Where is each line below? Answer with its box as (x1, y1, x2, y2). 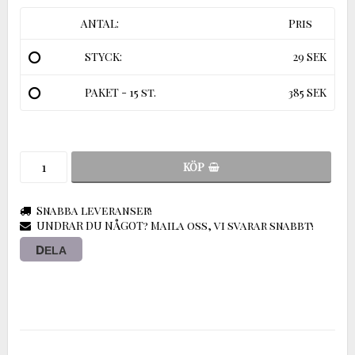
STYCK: (85, 48, 122, 64)
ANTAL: (81, 15, 119, 31)
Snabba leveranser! (36, 202, 152, 218)
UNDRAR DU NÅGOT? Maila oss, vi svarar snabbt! (36, 217, 314, 233)
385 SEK (288, 84, 326, 100)
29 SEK (293, 48, 326, 64)
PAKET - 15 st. (85, 84, 156, 100)
